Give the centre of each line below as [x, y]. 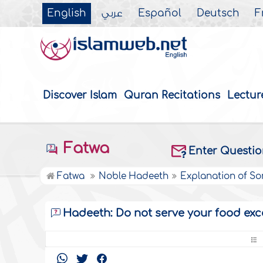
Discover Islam [80, 96]
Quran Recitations [172, 96]
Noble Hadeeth [134, 177]
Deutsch [218, 14]
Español [160, 14]
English [67, 14]
